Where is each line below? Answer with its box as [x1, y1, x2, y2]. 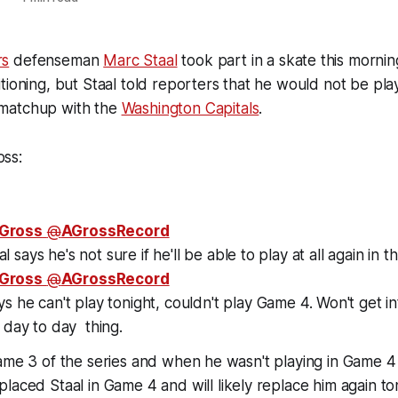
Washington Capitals [121, 99, 259, 117]
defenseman [9, 52, 104, 69]
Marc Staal [103, 52, 178, 69]
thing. [84, 318, 123, 336]
